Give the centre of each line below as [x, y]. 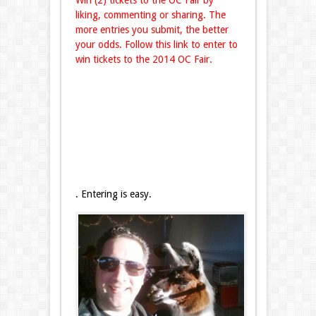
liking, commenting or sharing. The [150, 15]
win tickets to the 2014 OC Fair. [144, 60]
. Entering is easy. [113, 194]
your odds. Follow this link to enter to [156, 45]
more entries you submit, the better [152, 30]
